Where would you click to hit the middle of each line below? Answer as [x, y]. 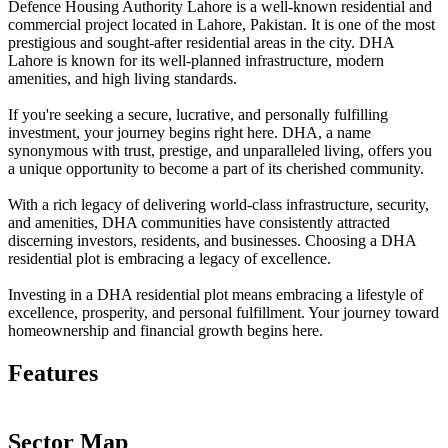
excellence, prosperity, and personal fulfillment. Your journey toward [223, 313]
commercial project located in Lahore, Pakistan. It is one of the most [221, 25]
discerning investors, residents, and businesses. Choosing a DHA [212, 241]
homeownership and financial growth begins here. [167, 331]
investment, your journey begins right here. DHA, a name [189, 133]
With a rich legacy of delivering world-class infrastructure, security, [218, 205]
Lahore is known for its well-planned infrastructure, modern [196, 61]
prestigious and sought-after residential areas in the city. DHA [201, 43]
